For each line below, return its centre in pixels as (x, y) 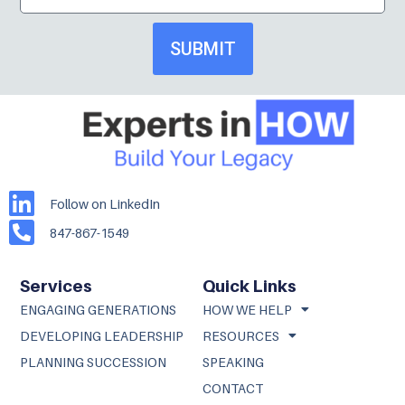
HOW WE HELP (247, 309)
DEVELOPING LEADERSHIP (102, 335)
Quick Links (250, 286)
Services (57, 286)
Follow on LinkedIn (105, 203)
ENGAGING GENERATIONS (99, 309)
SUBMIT (202, 49)
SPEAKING (233, 362)
